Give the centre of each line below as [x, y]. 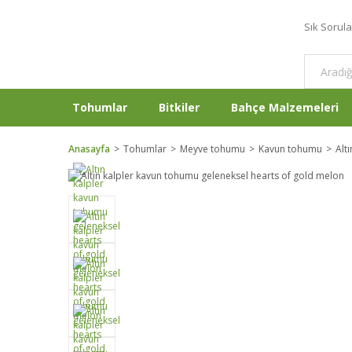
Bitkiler [179, 107]
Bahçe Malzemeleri [285, 107]
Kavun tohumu [290, 149]
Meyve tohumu [213, 149]
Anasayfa [89, 149]
